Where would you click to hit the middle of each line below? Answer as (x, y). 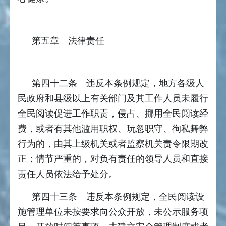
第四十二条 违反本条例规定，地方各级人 (118, 83)
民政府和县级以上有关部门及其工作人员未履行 (113, 99)
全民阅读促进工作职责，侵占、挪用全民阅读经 (113, 114)
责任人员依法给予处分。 (68, 174)
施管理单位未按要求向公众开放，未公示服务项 (113, 212)
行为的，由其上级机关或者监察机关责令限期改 (113, 144)
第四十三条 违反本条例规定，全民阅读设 (118, 197)
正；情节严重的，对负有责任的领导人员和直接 (113, 159)
